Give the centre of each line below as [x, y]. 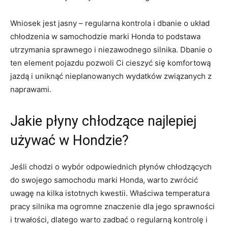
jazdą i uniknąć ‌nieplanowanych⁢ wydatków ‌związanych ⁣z [111, 76]
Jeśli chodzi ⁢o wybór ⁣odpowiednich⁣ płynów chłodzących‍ [111, 167]
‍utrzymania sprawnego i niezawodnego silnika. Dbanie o [111, 50]
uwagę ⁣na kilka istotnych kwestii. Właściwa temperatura [110, 193]
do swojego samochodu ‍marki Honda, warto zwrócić [104, 180]
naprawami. [31, 90]
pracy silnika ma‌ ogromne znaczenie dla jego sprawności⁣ [112, 207]
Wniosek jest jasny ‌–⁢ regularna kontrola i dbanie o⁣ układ [110, 23]
